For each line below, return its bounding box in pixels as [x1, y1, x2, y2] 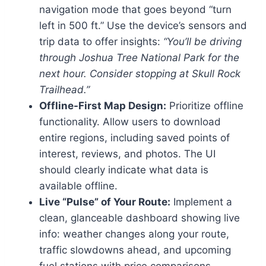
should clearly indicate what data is [39, 164, 208, 176]
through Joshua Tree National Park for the [39, 52, 239, 64]
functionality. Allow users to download [39, 116, 221, 128]
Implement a [170, 196, 232, 208]
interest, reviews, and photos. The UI [39, 148, 216, 160]
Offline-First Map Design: [39, 100, 166, 112]
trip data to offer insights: [39, 36, 163, 48]
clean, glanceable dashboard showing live [39, 212, 240, 224]
